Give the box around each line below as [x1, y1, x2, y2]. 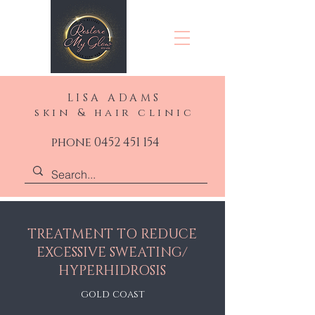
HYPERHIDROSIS [58, 262, 166, 280]
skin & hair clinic [34, 105, 194, 120]
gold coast [81, 288, 145, 301]
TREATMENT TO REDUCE [27, 226, 197, 243]
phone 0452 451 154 [51, 134, 160, 150]
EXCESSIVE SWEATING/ [37, 244, 188, 262]
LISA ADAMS [67, 91, 162, 105]
